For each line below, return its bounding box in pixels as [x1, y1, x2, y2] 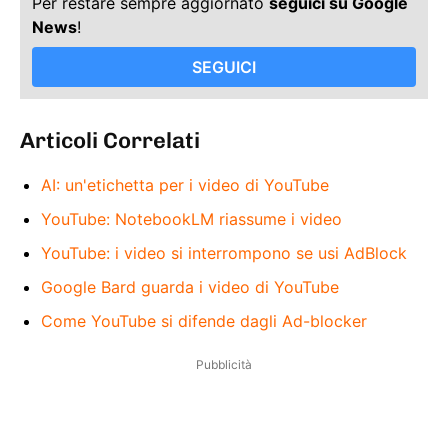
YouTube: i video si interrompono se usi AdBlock [41, 242, 407, 263]
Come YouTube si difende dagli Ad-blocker [41, 310, 367, 331]
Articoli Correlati [20, 126, 200, 154]
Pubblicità [196, 356, 252, 372]
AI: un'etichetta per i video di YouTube [41, 174, 329, 195]
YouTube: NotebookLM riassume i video [41, 208, 342, 229]
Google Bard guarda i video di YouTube [41, 276, 339, 297]
